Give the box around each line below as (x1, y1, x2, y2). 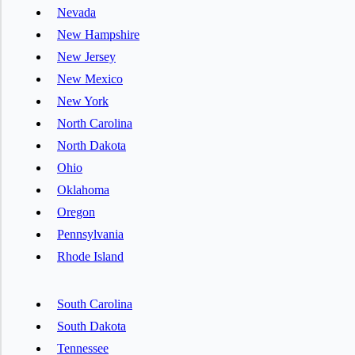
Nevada (57, 5, 96, 19)
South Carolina (57, 296, 132, 311)
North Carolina (57, 116, 132, 130)
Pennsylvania (57, 227, 124, 241)
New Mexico (57, 71, 123, 86)
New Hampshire (57, 27, 139, 41)
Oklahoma (57, 182, 109, 197)
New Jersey (57, 49, 116, 63)
